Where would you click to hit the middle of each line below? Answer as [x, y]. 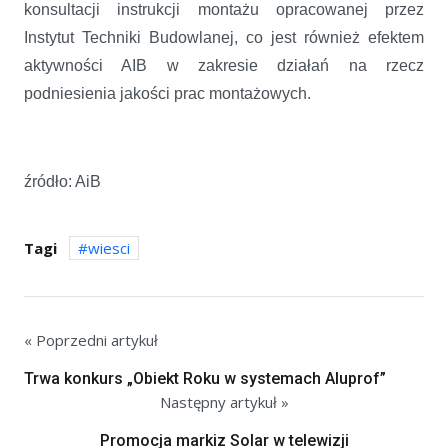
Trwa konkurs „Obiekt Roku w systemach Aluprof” [205, 378]
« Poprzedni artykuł [91, 339]
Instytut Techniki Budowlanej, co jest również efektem [224, 37]
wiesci [109, 247]
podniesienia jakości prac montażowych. [169, 93]
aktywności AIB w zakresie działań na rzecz [224, 65]
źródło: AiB [62, 181]
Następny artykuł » [224, 401]
